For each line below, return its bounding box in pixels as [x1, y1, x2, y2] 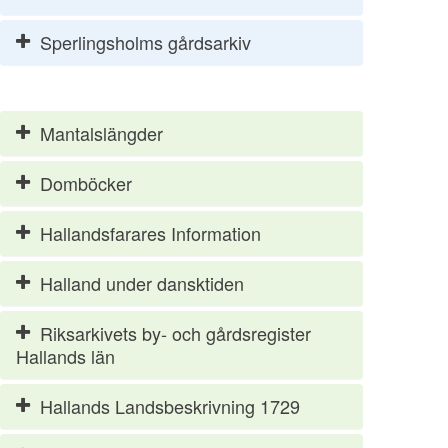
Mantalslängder [40, 119, 163, 146]
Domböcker [40, 169, 132, 196]
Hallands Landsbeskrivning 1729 [40, 392, 300, 419]
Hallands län [16, 342, 115, 369]
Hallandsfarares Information [40, 219, 261, 246]
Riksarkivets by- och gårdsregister [40, 319, 311, 346]
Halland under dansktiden [40, 269, 244, 296]
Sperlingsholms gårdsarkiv [40, 28, 251, 55]
